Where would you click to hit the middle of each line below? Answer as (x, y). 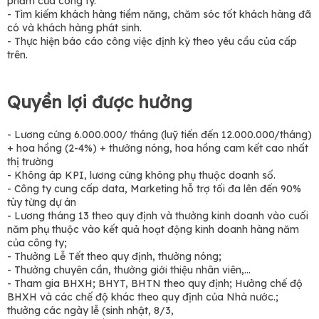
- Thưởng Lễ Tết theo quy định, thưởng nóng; (114, 256)
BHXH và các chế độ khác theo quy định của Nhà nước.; (143, 297)
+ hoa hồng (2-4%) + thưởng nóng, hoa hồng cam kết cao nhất (158, 148)
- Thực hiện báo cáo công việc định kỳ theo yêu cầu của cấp (152, 41)
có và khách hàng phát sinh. (74, 28)
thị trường (30, 162)
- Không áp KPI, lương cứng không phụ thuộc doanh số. (141, 175)
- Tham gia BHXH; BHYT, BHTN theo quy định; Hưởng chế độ (155, 283)
